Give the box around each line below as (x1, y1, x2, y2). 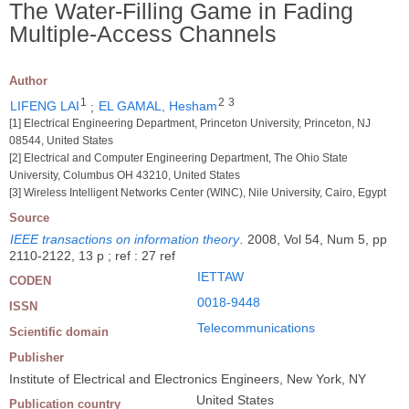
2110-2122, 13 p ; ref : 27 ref (9, 248, 175, 264)
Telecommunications (197, 320, 315, 336)
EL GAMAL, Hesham (99, 99, 217, 114)
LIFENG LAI (10, 99, 79, 114)
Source (9, 211, 49, 225)
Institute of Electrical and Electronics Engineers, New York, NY (9, 372, 366, 387)
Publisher (9, 351, 64, 365)
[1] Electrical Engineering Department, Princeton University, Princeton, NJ (9, 117, 371, 131)
